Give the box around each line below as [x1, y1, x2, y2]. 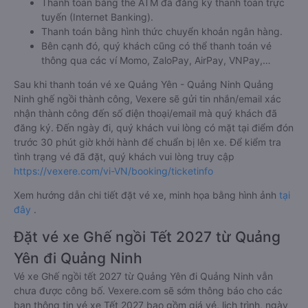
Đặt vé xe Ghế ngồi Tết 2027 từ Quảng [14, 228, 280, 245]
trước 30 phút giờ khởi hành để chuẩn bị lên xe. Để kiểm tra [14, 136, 281, 148]
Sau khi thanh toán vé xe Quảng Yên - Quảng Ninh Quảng [14, 78, 274, 90]
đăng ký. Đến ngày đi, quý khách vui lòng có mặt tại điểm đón [14, 122, 294, 133]
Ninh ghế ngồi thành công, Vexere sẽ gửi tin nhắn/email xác [14, 93, 281, 104]
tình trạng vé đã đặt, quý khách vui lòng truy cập [14, 151, 234, 162]
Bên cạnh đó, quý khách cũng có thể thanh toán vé [41, 40, 272, 52]
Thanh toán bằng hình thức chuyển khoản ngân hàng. [41, 25, 283, 37]
